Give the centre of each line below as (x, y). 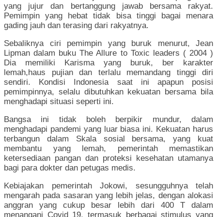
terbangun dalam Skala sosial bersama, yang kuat (108, 139)
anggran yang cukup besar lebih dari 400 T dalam (108, 205)
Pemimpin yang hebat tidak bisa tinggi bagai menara (108, 16)
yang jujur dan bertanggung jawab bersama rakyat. (108, 6)
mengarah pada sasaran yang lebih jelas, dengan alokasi (108, 196)
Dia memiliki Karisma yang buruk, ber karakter (108, 63)
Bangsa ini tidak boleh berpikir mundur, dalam (108, 120)
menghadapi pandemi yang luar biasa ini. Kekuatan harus (108, 129)
